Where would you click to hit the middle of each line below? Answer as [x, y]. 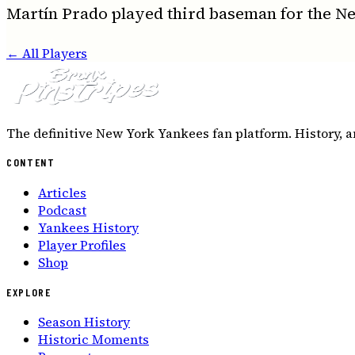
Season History [84, 322]
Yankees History [88, 228]
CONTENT [31, 162]
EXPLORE [29, 292]
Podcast [62, 210]
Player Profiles [82, 245]
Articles [62, 193]
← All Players [47, 53]
